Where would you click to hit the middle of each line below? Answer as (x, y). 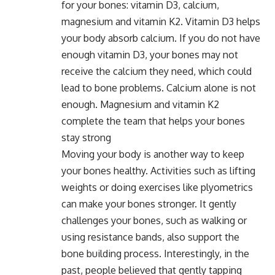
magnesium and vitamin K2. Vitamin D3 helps (161, 21)
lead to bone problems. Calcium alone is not (159, 87)
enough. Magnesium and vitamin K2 (140, 104)
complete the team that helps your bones (153, 121)
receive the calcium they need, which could (157, 71)
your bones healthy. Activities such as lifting (158, 170)
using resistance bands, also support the (150, 237)
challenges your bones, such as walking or (154, 220)
